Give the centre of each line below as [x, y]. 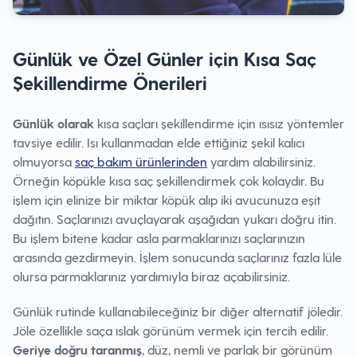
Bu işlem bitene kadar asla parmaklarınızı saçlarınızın [159, 238]
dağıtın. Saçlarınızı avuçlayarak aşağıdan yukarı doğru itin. [175, 219]
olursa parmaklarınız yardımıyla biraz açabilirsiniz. [151, 276]
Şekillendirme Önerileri [110, 82]
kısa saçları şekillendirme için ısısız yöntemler [219, 123]
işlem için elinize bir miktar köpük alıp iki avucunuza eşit [167, 200]
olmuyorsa [44, 161]
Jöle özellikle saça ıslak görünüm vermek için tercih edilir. [171, 330]
